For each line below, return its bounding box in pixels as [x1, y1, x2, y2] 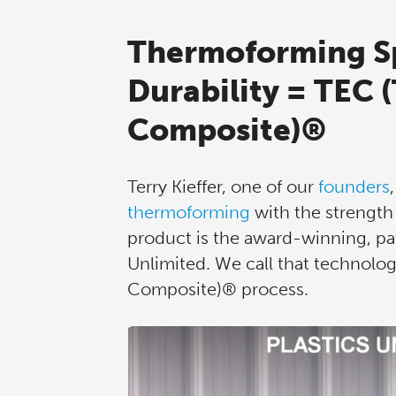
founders [318, 175, 390, 197]
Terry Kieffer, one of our [127, 175, 318, 197]
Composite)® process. [127, 278, 308, 300]
